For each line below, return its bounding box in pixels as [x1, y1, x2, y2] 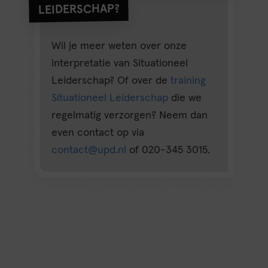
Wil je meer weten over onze [51, 41, 187, 52]
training [170, 75, 206, 87]
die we [168, 93, 202, 104]
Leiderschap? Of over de [51, 75, 171, 87]
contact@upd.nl [51, 145, 127, 156]
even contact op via [51, 127, 145, 139]
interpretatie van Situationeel [51, 58, 188, 69]
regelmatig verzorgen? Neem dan [51, 110, 208, 121]
